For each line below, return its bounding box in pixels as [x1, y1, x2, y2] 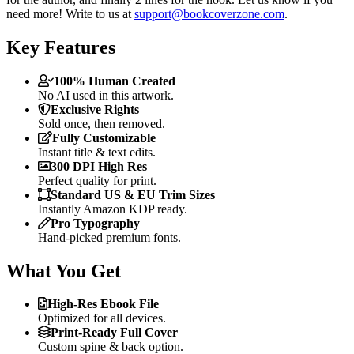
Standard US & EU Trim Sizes [51, 187, 215, 201]
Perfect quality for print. [38, 173, 156, 187]
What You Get [6, 260, 121, 281]
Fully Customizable [52, 130, 156, 145]
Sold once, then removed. [38, 116, 165, 130]
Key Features [6, 36, 115, 58]
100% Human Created [54, 73, 175, 88]
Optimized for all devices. [38, 311, 166, 326]
